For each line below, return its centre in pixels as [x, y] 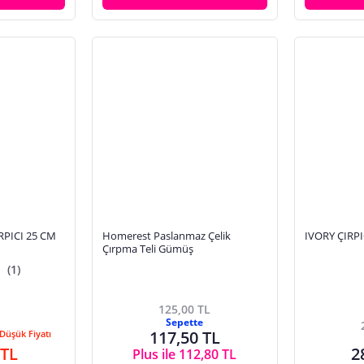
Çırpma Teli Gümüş [147, 249]
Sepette [185, 322]
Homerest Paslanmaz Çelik [166, 236]
